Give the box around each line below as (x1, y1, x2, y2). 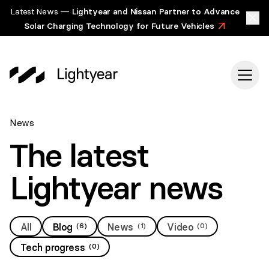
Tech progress (20, 241, 85, 253)
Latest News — (10, 6, 72, 17)
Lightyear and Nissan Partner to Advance (71, 6, 240, 17)
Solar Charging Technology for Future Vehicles (23, 20, 214, 31)
